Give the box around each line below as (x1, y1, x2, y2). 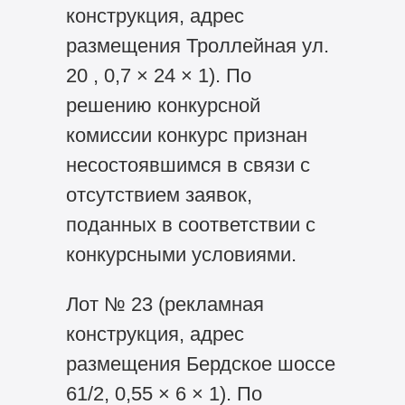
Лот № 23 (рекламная (65, 292, 264, 316)
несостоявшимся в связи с (65, 154, 310, 177)
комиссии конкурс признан (65, 124, 307, 147)
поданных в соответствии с (65, 213, 316, 237)
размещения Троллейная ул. (65, 34, 329, 58)
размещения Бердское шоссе (65, 352, 335, 375)
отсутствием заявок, (65, 184, 252, 207)
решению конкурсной (65, 94, 260, 118)
